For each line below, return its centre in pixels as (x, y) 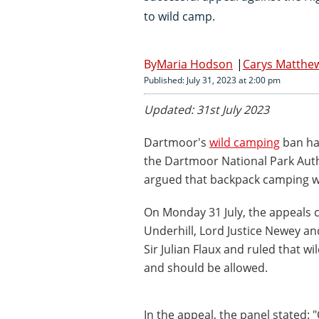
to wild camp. (179, 16)
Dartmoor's (177, 142)
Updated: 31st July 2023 (206, 109)
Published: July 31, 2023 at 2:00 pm (212, 80)
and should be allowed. (206, 267)
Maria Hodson (195, 64)
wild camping (245, 142)
